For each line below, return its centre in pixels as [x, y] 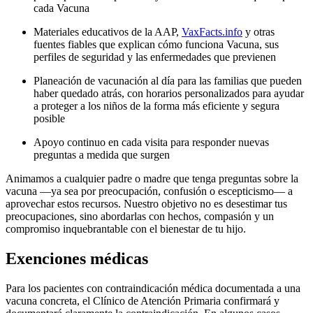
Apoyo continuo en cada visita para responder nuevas [151, 143]
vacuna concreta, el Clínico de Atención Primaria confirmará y [143, 300]
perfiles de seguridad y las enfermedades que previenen [155, 57]
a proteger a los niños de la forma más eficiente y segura [156, 106]
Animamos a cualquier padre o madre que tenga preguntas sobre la [152, 179]
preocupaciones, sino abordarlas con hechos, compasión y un [140, 217]
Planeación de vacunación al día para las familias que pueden [168, 81]
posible [49, 119]
